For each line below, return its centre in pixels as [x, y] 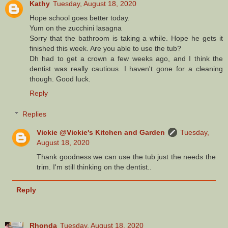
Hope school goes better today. [80, 18]
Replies [35, 114]
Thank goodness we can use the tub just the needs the [126, 157]
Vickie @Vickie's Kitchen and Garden [101, 133]
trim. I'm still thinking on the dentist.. [94, 167]
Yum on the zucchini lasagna [76, 28]
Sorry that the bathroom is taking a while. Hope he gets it [126, 38]
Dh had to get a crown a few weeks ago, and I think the [126, 58]
